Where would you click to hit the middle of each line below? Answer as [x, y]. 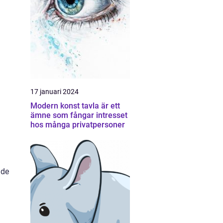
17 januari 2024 [55, 92]
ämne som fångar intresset [79, 115]
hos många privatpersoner [78, 125]
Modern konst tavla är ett [75, 106]
